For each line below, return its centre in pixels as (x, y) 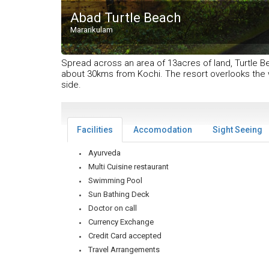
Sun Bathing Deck (119, 195)
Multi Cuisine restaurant (128, 167)
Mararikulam (92, 30)
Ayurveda (104, 153)
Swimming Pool (115, 181)
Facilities (95, 130)
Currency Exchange (121, 222)
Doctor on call (113, 208)
